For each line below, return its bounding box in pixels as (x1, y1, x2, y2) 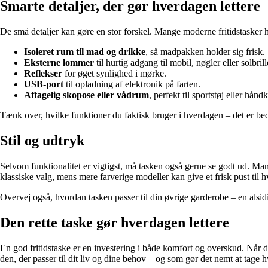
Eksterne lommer (24, 57, 94, 68)
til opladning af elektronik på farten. (63, 79, 200, 90)
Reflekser (24, 68, 62, 79)
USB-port (24, 79, 63, 90)
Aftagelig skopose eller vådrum (24, 90, 149, 100)
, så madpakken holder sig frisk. (145, 47, 265, 57)
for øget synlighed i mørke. (62, 68, 166, 79)
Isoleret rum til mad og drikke (24, 47, 145, 57)
